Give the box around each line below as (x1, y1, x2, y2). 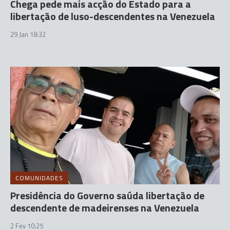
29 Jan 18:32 (10, 29, 46, 40)
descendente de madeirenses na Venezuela (10, 200, 199, 216)
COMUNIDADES (15, 173, 63, 183)
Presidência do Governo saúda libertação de (10, 187, 204, 203)
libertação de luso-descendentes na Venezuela (10, 8, 215, 24)
